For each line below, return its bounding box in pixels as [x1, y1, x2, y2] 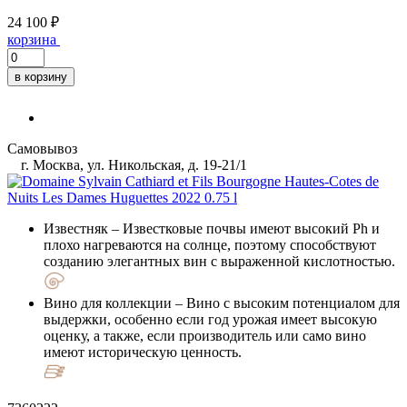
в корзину [15, 69, 67, 84]
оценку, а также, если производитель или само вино [44, 327, 366, 343]
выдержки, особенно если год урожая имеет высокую [44, 311, 377, 327]
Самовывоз [7, 140, 77, 156]
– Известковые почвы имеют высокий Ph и [108, 220, 380, 236]
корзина [7, 31, 56, 47]
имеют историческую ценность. [44, 343, 242, 360]
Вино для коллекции [44, 294, 172, 311]
